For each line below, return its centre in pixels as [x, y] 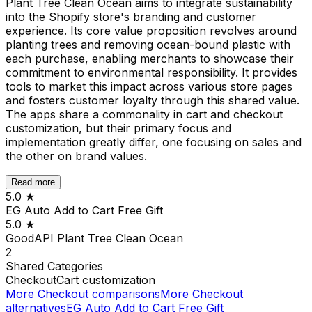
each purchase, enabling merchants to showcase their [150, 58]
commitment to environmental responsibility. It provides [151, 72]
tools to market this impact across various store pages [149, 86]
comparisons [124, 294]
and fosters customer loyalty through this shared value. [153, 100]
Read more [33, 182]
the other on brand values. [76, 156]
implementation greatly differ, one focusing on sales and [154, 142]
